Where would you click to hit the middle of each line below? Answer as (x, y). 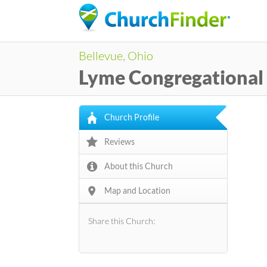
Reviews (119, 142)
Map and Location (137, 190)
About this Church (139, 166)
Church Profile (132, 117)
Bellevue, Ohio (116, 55)
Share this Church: (122, 221)
